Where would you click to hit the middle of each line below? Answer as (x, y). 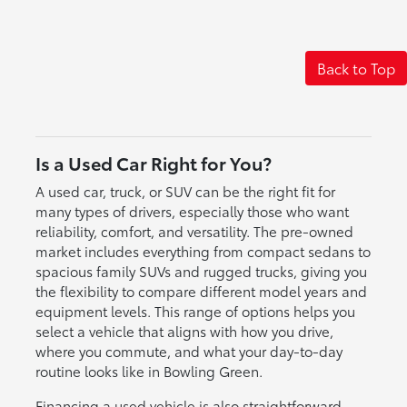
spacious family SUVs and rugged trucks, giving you (201, 270)
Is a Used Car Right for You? (153, 162)
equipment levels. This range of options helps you (195, 310)
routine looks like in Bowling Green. (149, 370)
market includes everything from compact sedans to (203, 250)
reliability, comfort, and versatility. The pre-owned (194, 230)
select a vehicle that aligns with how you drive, (184, 330)
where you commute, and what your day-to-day (189, 350)
